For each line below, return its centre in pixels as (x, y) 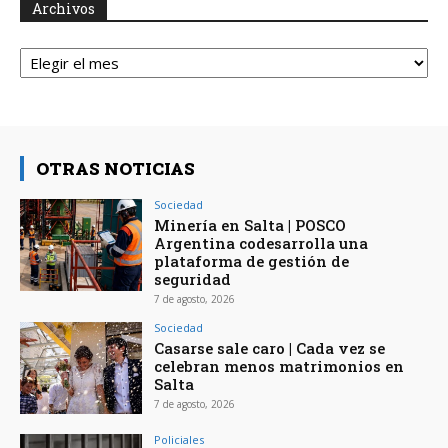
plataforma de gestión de (252, 261)
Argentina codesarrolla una (261, 243)
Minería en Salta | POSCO (250, 225)
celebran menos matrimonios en (279, 366)
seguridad (193, 279)
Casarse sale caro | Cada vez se (270, 348)
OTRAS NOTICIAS (115, 169)
